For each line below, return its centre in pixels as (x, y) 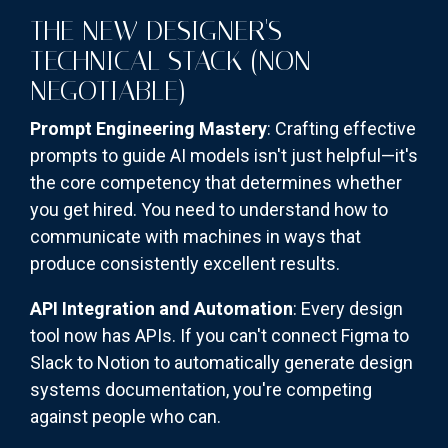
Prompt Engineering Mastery (148, 129)
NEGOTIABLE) (108, 91)
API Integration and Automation (161, 309)
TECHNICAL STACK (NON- (176, 61)
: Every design (348, 309)
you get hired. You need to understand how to (209, 210)
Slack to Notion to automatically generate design (221, 363)
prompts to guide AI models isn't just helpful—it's (224, 156)
